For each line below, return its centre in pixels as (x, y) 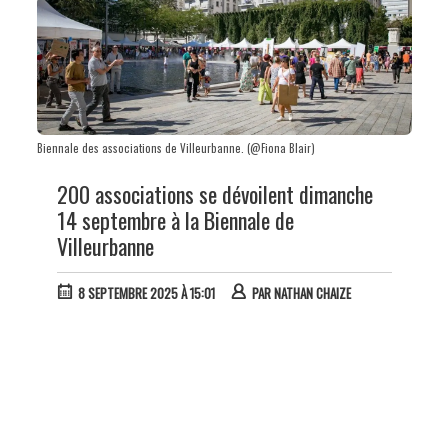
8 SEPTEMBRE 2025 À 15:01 (146, 293)
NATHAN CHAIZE (312, 293)
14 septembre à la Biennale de (175, 220)
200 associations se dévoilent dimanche (214, 194)
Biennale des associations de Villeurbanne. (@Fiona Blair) (175, 148)
